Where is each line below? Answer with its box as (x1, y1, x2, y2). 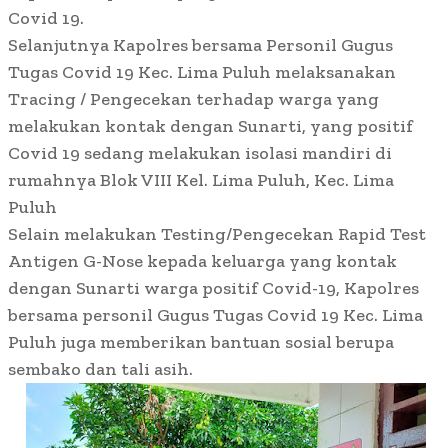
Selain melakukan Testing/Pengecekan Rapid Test (8, 223, 426, 246)
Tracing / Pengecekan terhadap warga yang (8, 88, 379, 111)
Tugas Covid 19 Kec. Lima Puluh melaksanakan (8, 61, 396, 84)
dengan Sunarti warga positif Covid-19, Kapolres (8, 277, 419, 300)
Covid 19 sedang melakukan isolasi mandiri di (8, 142, 392, 165)
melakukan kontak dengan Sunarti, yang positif (8, 115, 413, 138)
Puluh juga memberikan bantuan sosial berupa (8, 331, 394, 354)
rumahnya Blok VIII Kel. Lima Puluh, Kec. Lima (8, 169, 394, 192)
